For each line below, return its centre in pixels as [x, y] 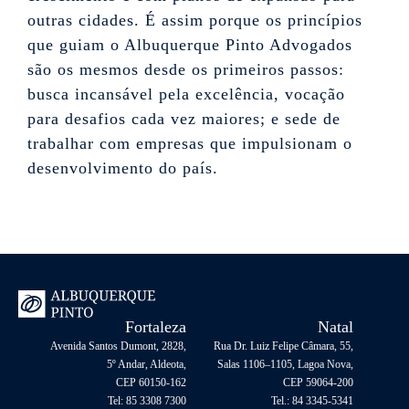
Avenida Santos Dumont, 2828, [118, 346]
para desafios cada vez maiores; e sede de [184, 119]
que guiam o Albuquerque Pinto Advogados [190, 45]
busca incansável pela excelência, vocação [186, 94]
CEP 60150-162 [151, 383]
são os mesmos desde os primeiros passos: [186, 69]
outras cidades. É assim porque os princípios [195, 20]
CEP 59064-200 [319, 383]
